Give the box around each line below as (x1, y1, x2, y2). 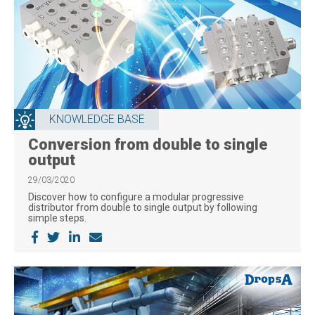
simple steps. (28, 212, 86, 224)
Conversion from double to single (28, 135, 268, 153)
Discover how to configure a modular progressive (28, 191, 244, 202)
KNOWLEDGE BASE (49, 112, 145, 126)
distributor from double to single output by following (28, 201, 257, 213)
